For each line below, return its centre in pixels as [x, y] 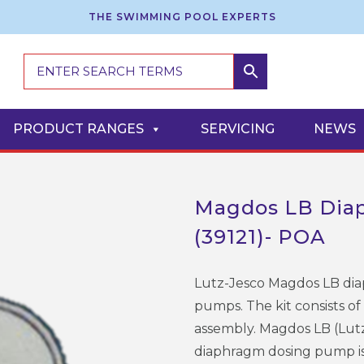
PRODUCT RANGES [78, 128]
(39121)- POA [260, 236]
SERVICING [238, 128]
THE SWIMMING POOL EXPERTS [182, 17]
